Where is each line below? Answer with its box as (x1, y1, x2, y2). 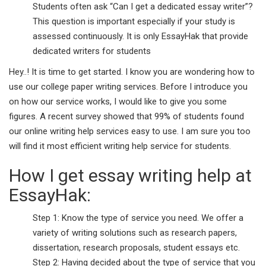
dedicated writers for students (33, 45, 151, 56)
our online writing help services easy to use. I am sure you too (9, 125, 251, 137)
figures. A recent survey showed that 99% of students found (9, 110, 244, 122)
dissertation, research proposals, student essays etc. (33, 242, 240, 253)
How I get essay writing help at (9, 164, 252, 186)
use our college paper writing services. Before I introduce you (9, 81, 248, 92)
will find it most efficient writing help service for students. (9, 140, 231, 151)
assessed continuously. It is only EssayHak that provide (33, 30, 248, 42)
